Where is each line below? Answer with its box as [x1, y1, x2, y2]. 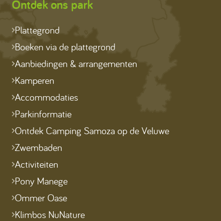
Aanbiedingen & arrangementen [15, 57, 137, 70]
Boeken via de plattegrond [15, 40, 115, 53]
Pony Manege [15, 175, 68, 187]
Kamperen [15, 74, 54, 87]
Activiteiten [15, 158, 58, 171]
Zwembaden [15, 141, 62, 154]
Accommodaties [15, 91, 78, 104]
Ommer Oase [15, 191, 67, 204]
